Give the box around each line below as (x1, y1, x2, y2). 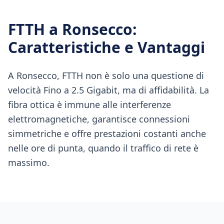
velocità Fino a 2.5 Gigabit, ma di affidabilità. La (8, 84, 209, 96)
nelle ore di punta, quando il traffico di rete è (8, 142, 198, 154)
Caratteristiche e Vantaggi (8, 37, 205, 57)
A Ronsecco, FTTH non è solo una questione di (8, 69, 204, 81)
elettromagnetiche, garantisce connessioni (8, 113, 190, 125)
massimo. (8, 156, 49, 168)
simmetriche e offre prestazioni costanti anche (8, 127, 206, 139)
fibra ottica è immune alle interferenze (8, 98, 171, 110)
